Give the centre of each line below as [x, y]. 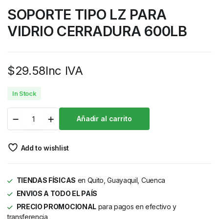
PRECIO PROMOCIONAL [56, 207]
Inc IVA [64, 71]
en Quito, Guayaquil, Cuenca [120, 180]
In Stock [24, 93]
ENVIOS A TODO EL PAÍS [57, 193]
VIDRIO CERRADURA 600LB [97, 31]
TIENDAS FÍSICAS [46, 180]
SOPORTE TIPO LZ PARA [87, 14]
